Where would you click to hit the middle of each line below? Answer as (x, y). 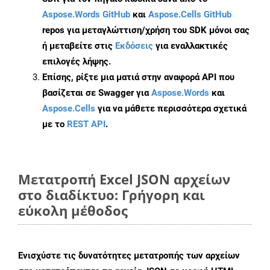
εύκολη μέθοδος (73, 211)
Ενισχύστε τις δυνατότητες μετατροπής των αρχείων (129, 256)
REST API (86, 124)
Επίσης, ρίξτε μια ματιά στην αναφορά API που (138, 77)
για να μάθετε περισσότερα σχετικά (171, 109)
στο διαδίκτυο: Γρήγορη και (111, 195)
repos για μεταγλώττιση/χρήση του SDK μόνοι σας (146, 30)
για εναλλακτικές (190, 46)
